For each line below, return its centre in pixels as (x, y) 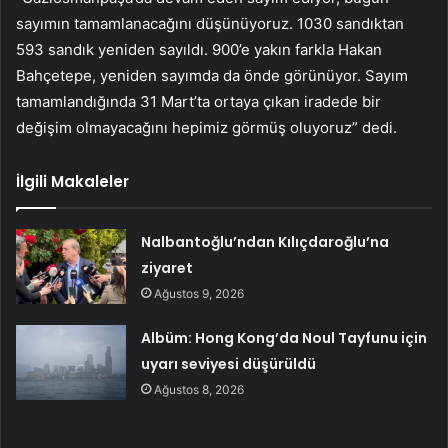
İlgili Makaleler (72, 182)
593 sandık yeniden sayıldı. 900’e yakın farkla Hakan (199, 50)
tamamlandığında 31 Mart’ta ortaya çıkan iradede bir (198, 102)
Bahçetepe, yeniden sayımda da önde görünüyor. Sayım (212, 76)
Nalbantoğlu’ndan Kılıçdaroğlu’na (265, 242)
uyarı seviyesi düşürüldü (229, 364)
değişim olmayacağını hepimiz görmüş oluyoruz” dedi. (206, 128)
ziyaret (167, 268)
